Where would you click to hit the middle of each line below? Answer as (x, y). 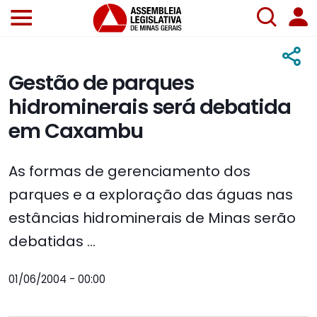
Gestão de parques (101, 83)
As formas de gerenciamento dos (129, 172)
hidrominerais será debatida (150, 107)
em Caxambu (76, 131)
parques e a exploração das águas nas (151, 195)
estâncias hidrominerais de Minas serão (152, 218)
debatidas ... (52, 242)
